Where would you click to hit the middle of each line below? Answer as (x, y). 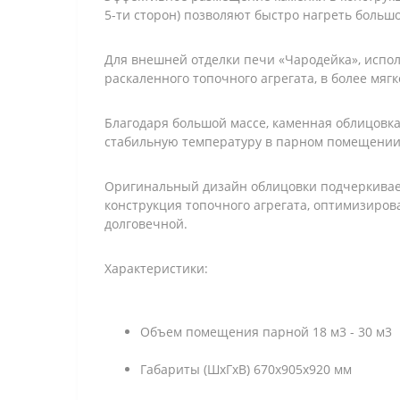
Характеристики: (156, 268)
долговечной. (146, 224)
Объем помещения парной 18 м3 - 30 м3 (266, 332)
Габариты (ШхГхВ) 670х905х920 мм (246, 369)
